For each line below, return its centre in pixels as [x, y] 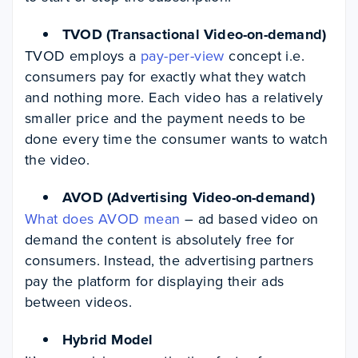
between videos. [78, 302]
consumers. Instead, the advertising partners [169, 260]
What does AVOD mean [103, 219]
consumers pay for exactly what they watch [166, 76]
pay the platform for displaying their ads [155, 281]
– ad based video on [249, 219]
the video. [58, 159]
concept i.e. [265, 56]
